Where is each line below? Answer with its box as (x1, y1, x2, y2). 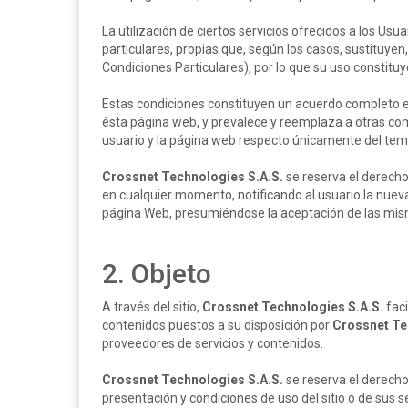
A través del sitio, (102, 300, 202, 314)
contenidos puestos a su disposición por (102, 318, 332, 332)
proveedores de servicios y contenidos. (102, 336, 323, 351)
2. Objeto (102, 258, 211, 290)
